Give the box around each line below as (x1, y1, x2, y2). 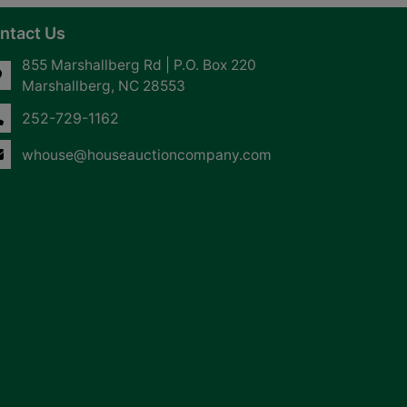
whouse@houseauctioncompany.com (22, 145, 272, 164)
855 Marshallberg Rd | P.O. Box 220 (22, 56, 256, 74)
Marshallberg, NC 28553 (22, 77, 185, 94)
